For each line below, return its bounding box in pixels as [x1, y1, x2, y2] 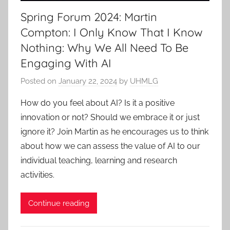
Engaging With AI [21, 55, 111, 70]
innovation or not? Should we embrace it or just [21, 112, 200, 123]
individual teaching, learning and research [21, 156, 177, 166]
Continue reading [28, 198, 89, 208]
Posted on [21, 76, 59, 86]
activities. [21, 170, 54, 180]
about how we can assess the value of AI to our [21, 141, 200, 151]
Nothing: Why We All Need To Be [21, 40, 188, 55]
